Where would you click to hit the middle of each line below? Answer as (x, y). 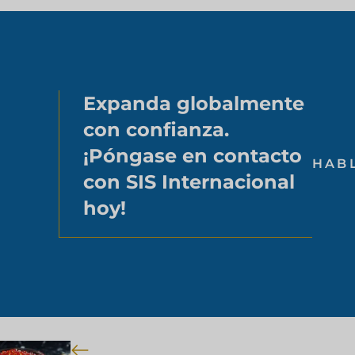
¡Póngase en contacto (193, 155)
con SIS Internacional (189, 181)
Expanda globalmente (194, 103)
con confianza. (156, 129)
